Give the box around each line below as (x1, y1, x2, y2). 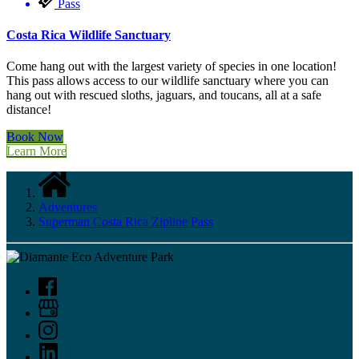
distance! (6, 103, 51, 117)
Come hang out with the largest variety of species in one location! (6, 59, 337, 74)
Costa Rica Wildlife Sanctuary (6, 28, 171, 42)
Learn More (6, 144, 67, 159)
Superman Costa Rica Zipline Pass (38, 215, 213, 229)
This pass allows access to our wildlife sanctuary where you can (6, 74, 329, 88)
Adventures (38, 200, 97, 215)
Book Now (6, 130, 63, 144)
